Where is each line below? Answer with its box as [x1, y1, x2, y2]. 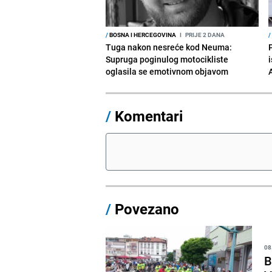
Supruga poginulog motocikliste [106, 53, 229, 65]
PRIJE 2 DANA [184, 30, 225, 39]
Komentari [115, 106, 183, 126]
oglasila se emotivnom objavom [106, 65, 229, 77]
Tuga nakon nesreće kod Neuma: [106, 41, 233, 53]
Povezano [111, 199, 180, 219]
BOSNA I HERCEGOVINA [108, 30, 177, 39]
